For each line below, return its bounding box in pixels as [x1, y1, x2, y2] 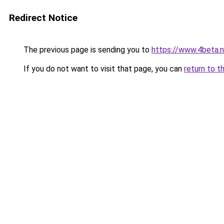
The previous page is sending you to [21, 45, 151, 54]
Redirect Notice [9, 12, 77, 23]
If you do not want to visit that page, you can [21, 64, 184, 73]
